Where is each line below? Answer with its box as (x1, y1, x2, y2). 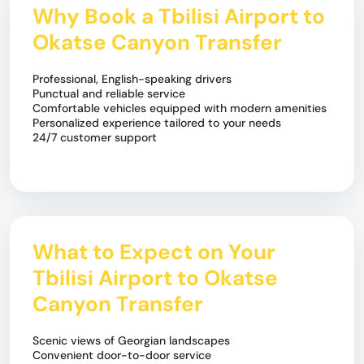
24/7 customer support (32, 130, 157, 145)
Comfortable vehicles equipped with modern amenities (32, 101, 327, 115)
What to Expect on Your (32, 238, 275, 266)
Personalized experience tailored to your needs (32, 115, 281, 130)
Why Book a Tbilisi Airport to (32, 2, 325, 30)
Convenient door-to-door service (32, 348, 211, 362)
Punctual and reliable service (32, 86, 185, 101)
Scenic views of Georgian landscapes (32, 333, 230, 348)
